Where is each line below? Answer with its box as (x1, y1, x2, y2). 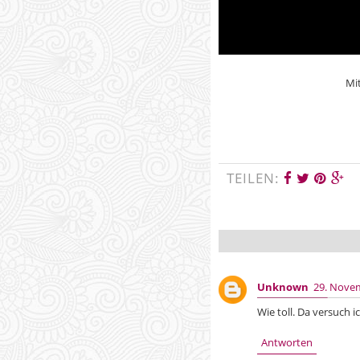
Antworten (261, 335, 313, 350)
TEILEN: (227, 168, 284, 187)
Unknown (257, 280, 309, 295)
